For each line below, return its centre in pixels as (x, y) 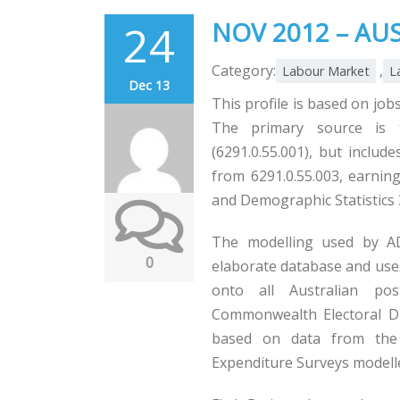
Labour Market (326, 71)
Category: (244, 71)
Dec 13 (149, 85)
